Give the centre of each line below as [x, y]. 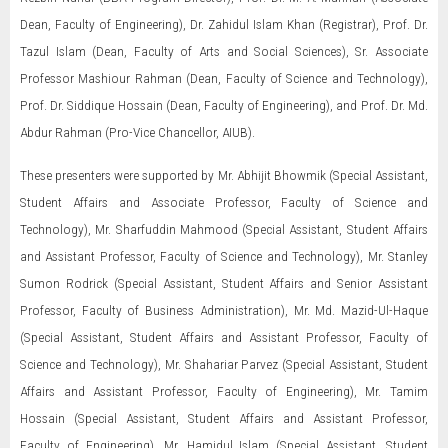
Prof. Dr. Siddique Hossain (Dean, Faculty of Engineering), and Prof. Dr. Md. [224, 105]
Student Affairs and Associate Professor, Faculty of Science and [224, 202]
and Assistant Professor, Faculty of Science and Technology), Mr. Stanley [224, 256]
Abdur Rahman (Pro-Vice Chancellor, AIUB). [137, 132]
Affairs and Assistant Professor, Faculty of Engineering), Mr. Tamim [224, 391]
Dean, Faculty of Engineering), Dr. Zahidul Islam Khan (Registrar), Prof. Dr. [224, 24]
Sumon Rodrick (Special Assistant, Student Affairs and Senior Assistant [224, 283]
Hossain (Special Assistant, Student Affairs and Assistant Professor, [224, 418]
